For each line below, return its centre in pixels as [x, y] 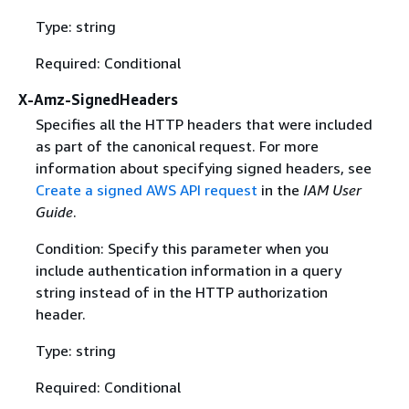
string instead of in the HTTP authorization [181, 292]
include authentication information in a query [188, 270]
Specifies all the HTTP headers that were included [204, 124]
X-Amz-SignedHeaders [98, 99]
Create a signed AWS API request [146, 190]
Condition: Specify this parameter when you [182, 248]
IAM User [332, 190]
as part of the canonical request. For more [177, 146]
